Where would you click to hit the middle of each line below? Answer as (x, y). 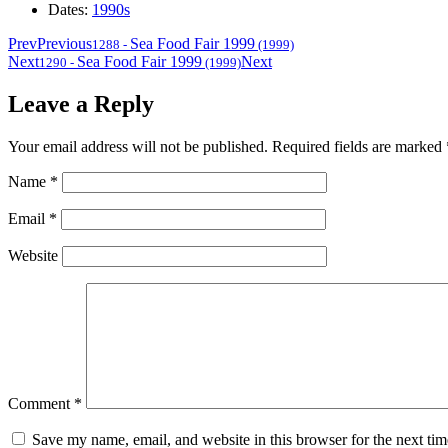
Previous (64, 44)
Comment (41, 404)
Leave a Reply (81, 104)
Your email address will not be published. (138, 147)
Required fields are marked (359, 147)
